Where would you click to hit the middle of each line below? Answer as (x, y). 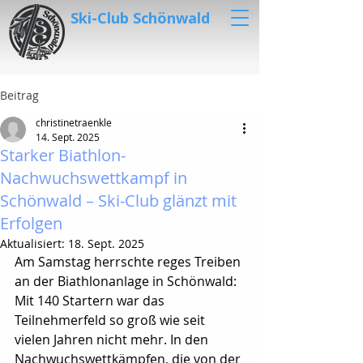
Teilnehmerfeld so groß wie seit (111, 320)
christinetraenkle (74, 122)
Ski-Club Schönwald (140, 18)
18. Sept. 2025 (106, 243)
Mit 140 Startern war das (91, 301)
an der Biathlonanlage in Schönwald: (127, 281)
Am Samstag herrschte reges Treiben (129, 262)
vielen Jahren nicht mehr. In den (113, 340)
